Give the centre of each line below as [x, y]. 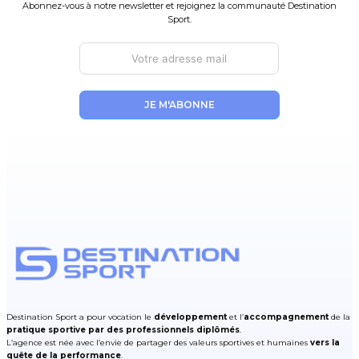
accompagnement [286, 317]
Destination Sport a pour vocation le [80, 317]
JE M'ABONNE [179, 105]
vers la [325, 343]
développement [190, 317]
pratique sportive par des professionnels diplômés [123, 330]
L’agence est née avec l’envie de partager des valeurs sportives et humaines [158, 343]
